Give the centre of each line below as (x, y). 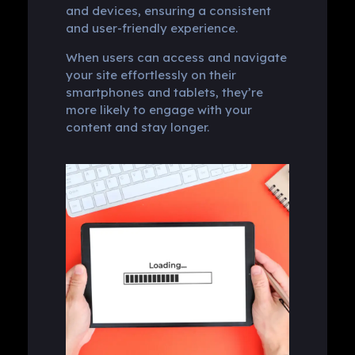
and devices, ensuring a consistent (168, 10)
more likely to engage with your (158, 109)
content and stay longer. (137, 127)
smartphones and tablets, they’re (164, 92)
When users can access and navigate (176, 57)
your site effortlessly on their (151, 74)
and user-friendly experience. (151, 28)
